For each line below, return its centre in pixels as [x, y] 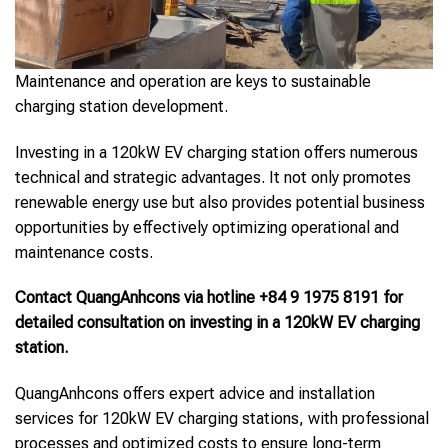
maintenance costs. [84, 252]
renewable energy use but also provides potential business [220, 202]
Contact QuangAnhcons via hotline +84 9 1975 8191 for [209, 298]
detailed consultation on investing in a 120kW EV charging [217, 323]
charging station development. [121, 106]
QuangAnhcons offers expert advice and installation [195, 394]
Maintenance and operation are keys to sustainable [193, 81]
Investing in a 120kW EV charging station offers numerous [216, 152]
